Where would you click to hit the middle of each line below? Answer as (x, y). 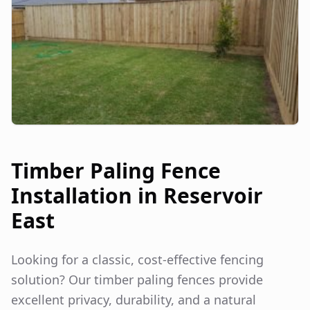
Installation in (87, 195)
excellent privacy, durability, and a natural (134, 299)
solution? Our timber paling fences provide (137, 279)
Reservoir (213, 195)
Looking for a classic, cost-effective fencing (137, 259)
